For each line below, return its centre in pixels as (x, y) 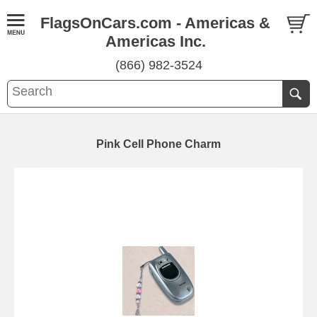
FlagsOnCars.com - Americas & (155, 23)
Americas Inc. (155, 41)
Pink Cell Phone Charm (158, 144)
